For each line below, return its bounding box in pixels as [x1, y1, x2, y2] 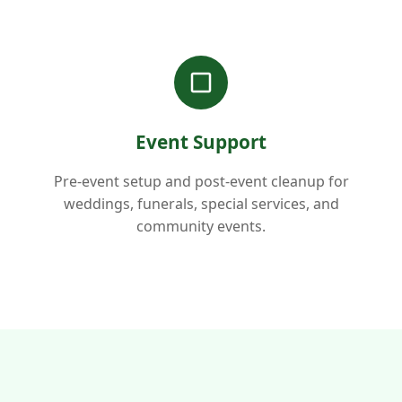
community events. [136, 215, 266, 236]
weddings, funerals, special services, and [63, 193, 339, 214]
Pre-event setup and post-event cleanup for [53, 170, 349, 191]
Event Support [135, 128, 267, 154]
